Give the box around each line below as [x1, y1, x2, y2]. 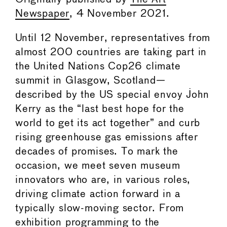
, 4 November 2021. [69, 9, 170, 19]
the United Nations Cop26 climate [15, 61, 181, 71]
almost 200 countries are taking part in [15, 47, 207, 57]
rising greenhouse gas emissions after [15, 132, 198, 142]
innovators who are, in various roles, [15, 175, 191, 185]
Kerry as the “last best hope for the [15, 104, 184, 114]
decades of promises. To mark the [15, 146, 178, 157]
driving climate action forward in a [15, 189, 180, 199]
